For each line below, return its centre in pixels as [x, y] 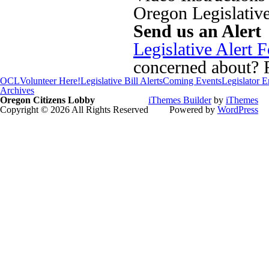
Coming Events [192, 81]
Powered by [193, 110]
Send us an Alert [197, 31]
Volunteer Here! [50, 81]
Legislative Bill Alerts [122, 81]
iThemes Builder [180, 100]
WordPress [238, 110]
